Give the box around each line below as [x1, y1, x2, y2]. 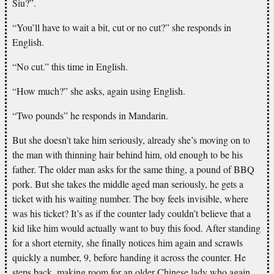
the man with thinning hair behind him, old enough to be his [12, 147, 243, 161]
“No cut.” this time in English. [12, 59, 128, 73]
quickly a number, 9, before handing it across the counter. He [12, 250, 246, 264]
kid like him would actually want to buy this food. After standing [12, 221, 261, 234]
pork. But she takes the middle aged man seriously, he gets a [12, 177, 243, 190]
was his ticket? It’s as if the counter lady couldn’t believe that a [12, 206, 251, 220]
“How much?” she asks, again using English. [12, 84, 185, 97]
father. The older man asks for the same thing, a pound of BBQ [12, 162, 254, 176]
